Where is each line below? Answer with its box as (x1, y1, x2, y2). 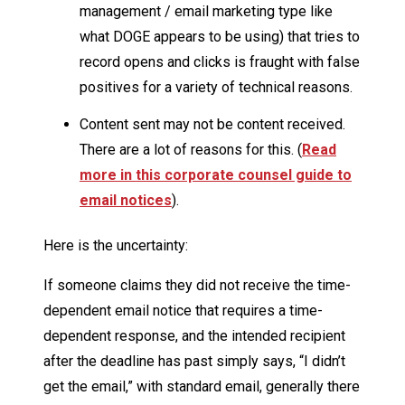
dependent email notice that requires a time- (43, 301, 323, 319)
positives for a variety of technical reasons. (80, 78, 353, 96)
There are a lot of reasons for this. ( (80, 140, 302, 158)
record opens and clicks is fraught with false (80, 52, 360, 71)
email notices (80, 191, 172, 209)
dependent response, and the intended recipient (43, 326, 345, 344)
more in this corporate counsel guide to (80, 165, 352, 184)
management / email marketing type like (80, 2, 333, 20)
